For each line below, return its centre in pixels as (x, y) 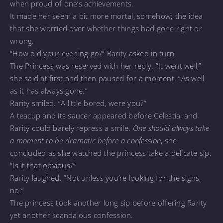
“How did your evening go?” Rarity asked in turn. (93, 53)
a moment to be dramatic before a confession (86, 140)
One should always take (171, 128)
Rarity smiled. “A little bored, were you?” (78, 103)
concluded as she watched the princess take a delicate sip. (111, 153)
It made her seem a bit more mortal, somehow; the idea (107, 16)
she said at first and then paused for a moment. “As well (107, 78)
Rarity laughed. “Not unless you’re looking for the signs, (106, 177)
